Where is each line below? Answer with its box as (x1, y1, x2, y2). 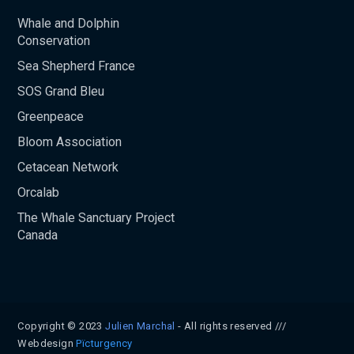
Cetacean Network (17, 159, 119, 175)
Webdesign (17, 337, 77, 349)
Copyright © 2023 (17, 319, 106, 332)
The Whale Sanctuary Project (17, 209, 175, 225)
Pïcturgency (76, 337, 133, 349)
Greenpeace (17, 108, 85, 124)
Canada (17, 227, 58, 243)
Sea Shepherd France (17, 58, 136, 73)
